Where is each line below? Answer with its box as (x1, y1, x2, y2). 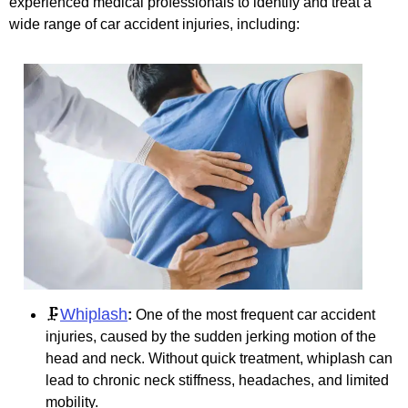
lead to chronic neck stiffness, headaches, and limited (46, 372, 389, 388)
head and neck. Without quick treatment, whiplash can (46, 350, 393, 366)
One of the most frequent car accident (132, 306, 375, 322)
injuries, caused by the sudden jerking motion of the (46, 328, 376, 344)
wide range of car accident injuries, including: (9, 16, 300, 33)
